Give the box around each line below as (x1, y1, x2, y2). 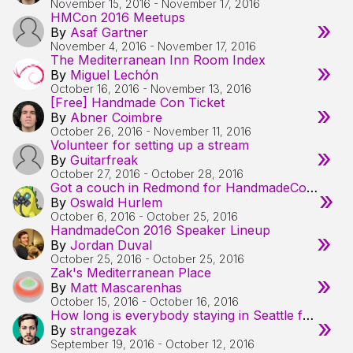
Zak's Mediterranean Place (50, 265, 211, 281)
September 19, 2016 (50, 337, 154, 351)
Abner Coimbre (70, 110, 162, 125)
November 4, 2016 (50, 39, 147, 53)
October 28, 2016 (151, 167, 243, 180)
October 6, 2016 (50, 210, 136, 223)
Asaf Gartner (70, 24, 148, 40)
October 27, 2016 (50, 167, 140, 180)
